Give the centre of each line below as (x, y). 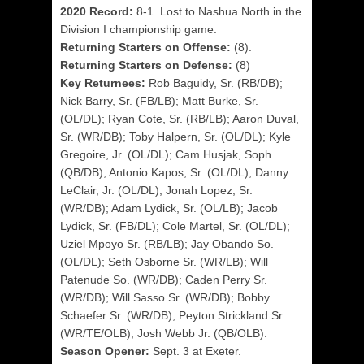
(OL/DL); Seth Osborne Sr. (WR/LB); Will (164, 262)
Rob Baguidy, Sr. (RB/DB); (216, 83)
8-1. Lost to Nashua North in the (217, 11)
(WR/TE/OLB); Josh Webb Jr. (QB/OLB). (164, 333)
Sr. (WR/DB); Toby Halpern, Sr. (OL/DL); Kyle (175, 136)
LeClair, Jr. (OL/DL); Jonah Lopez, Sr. (156, 190)
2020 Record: (97, 11)
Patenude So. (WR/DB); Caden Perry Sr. (164, 279)
